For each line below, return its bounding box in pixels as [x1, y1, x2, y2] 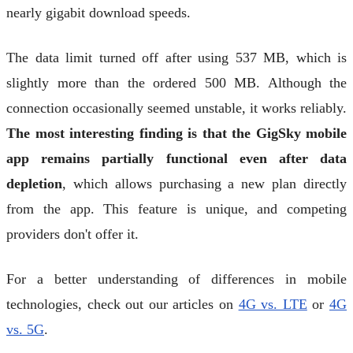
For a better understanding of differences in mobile [6, 270, 347, 287]
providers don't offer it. [6, 226, 139, 243]
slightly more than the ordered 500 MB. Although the [6, 75, 347, 91]
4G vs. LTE [238, 295, 307, 312]
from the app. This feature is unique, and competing [6, 201, 347, 217]
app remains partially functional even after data [6, 150, 347, 167]
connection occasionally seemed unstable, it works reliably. [6, 100, 347, 117]
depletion [6, 176, 62, 192]
